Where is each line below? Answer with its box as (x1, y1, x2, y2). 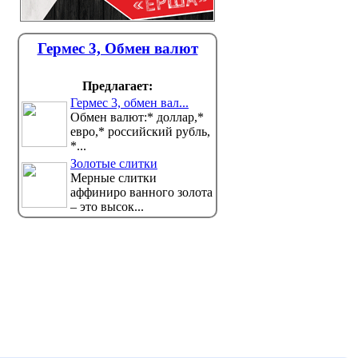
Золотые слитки (70, 157, 157, 170)
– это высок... (70, 200, 144, 213)
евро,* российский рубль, (70, 125, 210, 138)
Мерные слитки (70, 171, 157, 185)
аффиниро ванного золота (70, 185, 213, 199)
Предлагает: (82, 79, 153, 93)
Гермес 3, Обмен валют (37, 40, 198, 57)
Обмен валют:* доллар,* (70, 110, 204, 124)
